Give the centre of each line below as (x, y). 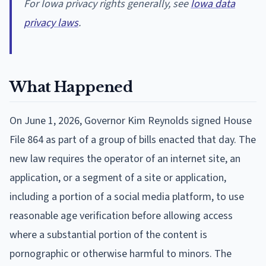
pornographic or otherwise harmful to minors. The (121, 254)
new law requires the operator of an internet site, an (125, 159)
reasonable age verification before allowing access (121, 216)
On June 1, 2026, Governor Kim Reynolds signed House (131, 121)
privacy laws (51, 23)
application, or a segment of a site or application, (118, 178)
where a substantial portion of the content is (108, 235)
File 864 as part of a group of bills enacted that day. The (133, 140)
